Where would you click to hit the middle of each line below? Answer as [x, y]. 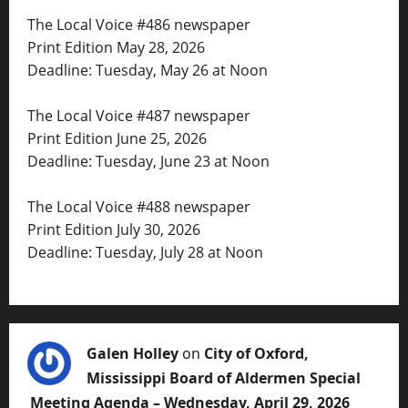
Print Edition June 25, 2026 [117, 139]
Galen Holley [133, 354]
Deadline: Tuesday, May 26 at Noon [148, 71]
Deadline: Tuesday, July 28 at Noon [145, 253]
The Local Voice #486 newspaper [139, 25]
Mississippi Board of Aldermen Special [224, 378]
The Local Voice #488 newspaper [139, 207]
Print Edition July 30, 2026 [114, 230]
